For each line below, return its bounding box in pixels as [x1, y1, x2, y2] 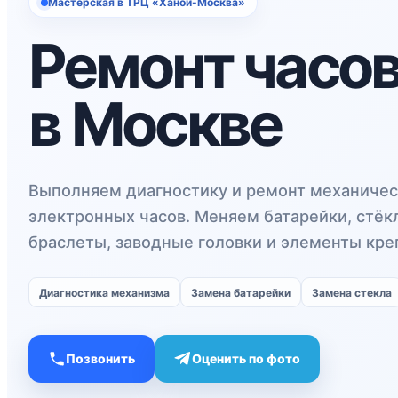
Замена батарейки [191, 285, 291, 299]
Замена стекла [312, 285, 392, 299]
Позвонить [66, 351, 135, 366]
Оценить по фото [192, 351, 300, 366]
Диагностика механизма [39, 285, 170, 299]
